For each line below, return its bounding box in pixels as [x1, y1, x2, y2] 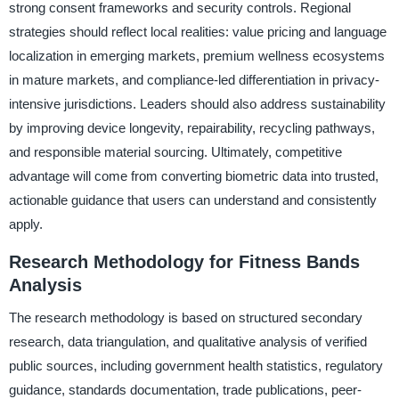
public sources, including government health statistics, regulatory [8, 357, 383, 373]
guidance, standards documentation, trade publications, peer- [8, 381, 362, 397]
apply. [8, 216, 43, 232]
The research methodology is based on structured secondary [8, 309, 362, 325]
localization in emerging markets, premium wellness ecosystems [8, 47, 385, 63]
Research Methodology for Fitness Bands [8, 251, 360, 272]
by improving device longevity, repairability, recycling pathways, [8, 119, 375, 135]
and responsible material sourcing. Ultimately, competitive [8, 143, 342, 159]
